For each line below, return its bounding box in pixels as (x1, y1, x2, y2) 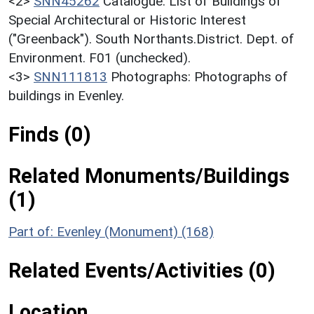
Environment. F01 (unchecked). (8, 50, 191, 67)
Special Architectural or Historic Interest (8, 12, 246, 29)
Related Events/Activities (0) (8, 259, 275, 283)
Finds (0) (8, 123, 91, 147)
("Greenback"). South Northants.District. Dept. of (8, 31, 294, 48)
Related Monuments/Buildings (8, 164, 289, 189)
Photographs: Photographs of (111, 69, 288, 86)
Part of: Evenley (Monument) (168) (8, 224, 214, 240)
